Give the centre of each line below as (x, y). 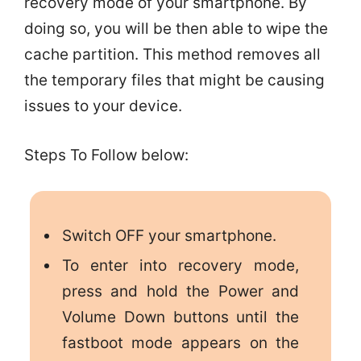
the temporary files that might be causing (174, 81)
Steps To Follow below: (106, 155)
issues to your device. (103, 106)
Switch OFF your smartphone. (169, 235)
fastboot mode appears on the (180, 343)
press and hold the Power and (180, 292)
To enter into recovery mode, (180, 266)
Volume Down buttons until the (180, 317)
